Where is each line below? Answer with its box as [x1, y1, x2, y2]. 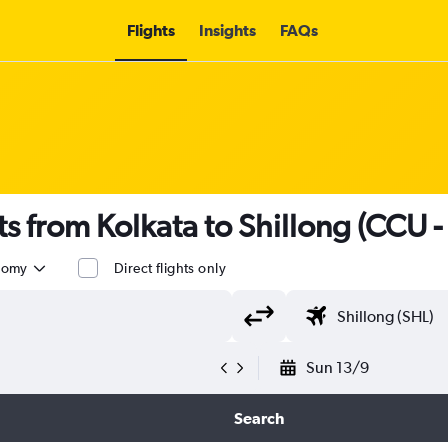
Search [233, 409, 284, 427]
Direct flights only [114, 260, 226, 276]
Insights [198, 21, 256, 39]
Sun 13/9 [306, 358, 369, 377]
